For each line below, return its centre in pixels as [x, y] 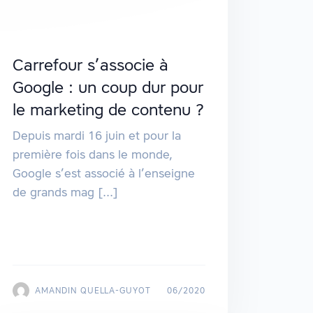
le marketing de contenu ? [108, 109]
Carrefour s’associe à [90, 65]
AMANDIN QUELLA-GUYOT [93, 290]
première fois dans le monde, [92, 154]
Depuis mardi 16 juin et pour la [96, 135]
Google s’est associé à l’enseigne [103, 173]
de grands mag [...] [65, 192]
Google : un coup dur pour [108, 87]
